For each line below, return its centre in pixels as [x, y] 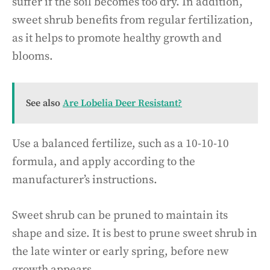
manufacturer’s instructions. [85, 180]
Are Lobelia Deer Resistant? [122, 103]
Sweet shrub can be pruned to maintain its [120, 215]
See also [43, 103]
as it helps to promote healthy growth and [117, 38]
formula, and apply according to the [104, 162]
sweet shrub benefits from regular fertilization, [133, 20]
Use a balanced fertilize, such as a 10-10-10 [121, 144]
